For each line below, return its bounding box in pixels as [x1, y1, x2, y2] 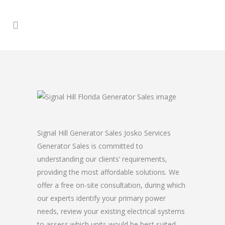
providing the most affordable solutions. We [37, 167, 179, 177]
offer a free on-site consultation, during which [37, 180, 185, 190]
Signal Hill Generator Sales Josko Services [37, 128, 171, 138]
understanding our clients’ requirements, [37, 154, 167, 164]
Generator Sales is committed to [37, 141, 143, 151]
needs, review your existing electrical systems [37, 206, 185, 216]
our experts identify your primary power [37, 193, 166, 203]
